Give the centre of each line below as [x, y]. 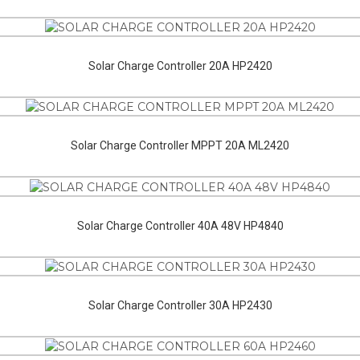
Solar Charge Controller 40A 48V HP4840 [180, 225]
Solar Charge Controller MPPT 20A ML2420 [180, 146]
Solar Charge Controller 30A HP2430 [180, 306]
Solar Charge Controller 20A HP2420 [180, 66]
